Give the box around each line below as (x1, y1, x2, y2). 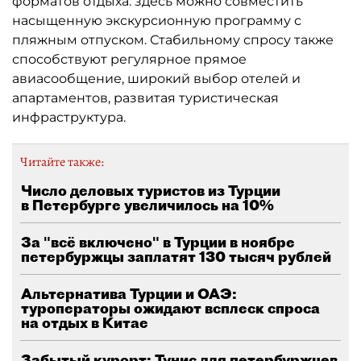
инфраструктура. (12, 110, 126, 125)
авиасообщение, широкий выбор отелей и (12, 71, 301, 86)
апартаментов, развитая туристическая (12, 90, 279, 106)
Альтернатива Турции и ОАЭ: (21, 284, 237, 303)
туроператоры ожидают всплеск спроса (21, 299, 320, 317)
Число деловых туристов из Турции (21, 181, 280, 200)
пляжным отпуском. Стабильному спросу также (12, 32, 334, 48)
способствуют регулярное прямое (12, 52, 247, 67)
